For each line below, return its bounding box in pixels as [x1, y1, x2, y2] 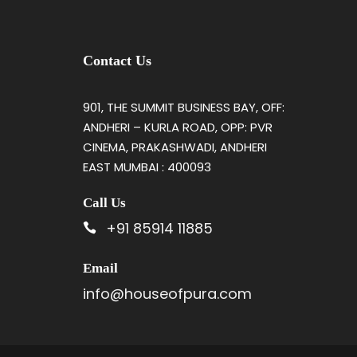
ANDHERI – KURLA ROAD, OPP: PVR [82, 118, 273, 135]
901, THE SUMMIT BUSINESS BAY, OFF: [82, 98, 284, 116]
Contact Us [82, 52, 151, 69]
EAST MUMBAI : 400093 [82, 158, 211, 175]
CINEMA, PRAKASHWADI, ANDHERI [82, 138, 267, 155]
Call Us [82, 194, 126, 210]
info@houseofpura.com [82, 283, 252, 304]
